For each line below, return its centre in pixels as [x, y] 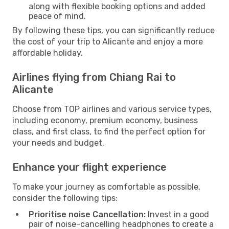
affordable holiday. [48, 53]
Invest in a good [177, 214]
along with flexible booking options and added [117, 6]
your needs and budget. [58, 143]
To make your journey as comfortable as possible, [106, 187]
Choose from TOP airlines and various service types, [112, 109]
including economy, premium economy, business [105, 120]
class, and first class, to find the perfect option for [109, 131]
